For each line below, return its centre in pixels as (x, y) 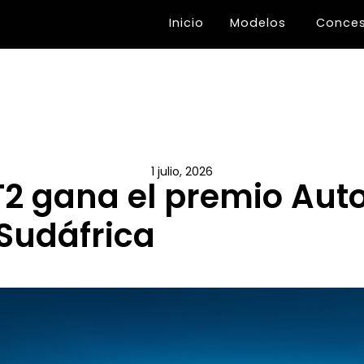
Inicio (186, 23)
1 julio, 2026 (182, 171)
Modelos (258, 23)
